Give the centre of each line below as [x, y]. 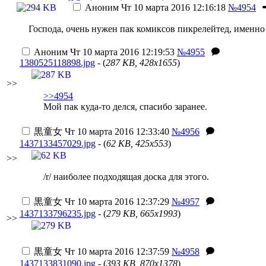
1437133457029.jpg [58, 143]
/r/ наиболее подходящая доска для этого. [126, 177]
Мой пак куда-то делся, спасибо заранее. [125, 107]
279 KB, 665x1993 [142, 213]
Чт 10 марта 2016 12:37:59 [116, 251]
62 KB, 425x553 [137, 143]
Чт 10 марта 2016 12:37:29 [116, 202]
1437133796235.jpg [58, 213]
